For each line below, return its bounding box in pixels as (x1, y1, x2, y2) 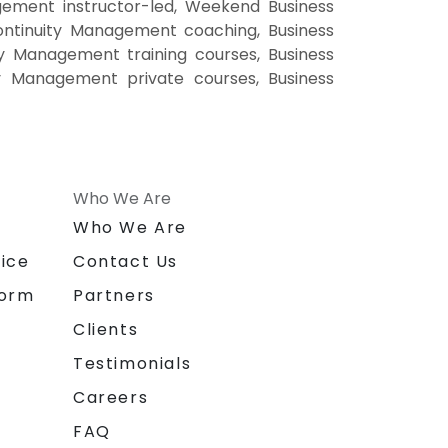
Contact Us (73, 250, 178, 274)
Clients (73, 318, 139, 342)
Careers (73, 386, 149, 410)
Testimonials (73, 352, 192, 376)
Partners (73, 284, 155, 308)
